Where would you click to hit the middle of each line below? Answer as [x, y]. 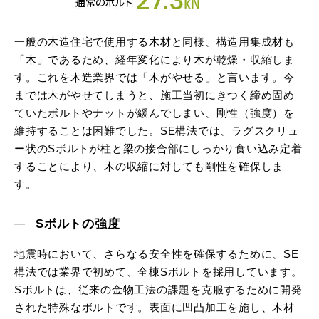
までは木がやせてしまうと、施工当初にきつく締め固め [155, 95]
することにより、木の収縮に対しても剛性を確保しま [149, 167]
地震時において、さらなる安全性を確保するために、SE [157, 254]
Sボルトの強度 [78, 224]
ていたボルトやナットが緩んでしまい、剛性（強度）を [155, 113]
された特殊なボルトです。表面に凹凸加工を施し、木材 [155, 308]
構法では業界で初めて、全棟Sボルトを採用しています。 [158, 272]
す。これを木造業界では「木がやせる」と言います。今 [155, 78]
